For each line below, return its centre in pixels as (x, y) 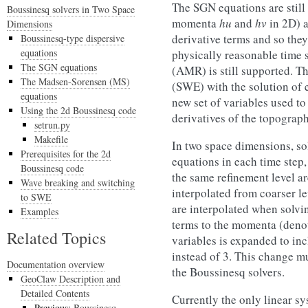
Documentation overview (56, 264)
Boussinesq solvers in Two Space (71, 9)
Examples (40, 211)
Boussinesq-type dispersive (73, 38)
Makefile (51, 139)
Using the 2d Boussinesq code (78, 110)
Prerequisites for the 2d (66, 154)
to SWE (36, 197)
